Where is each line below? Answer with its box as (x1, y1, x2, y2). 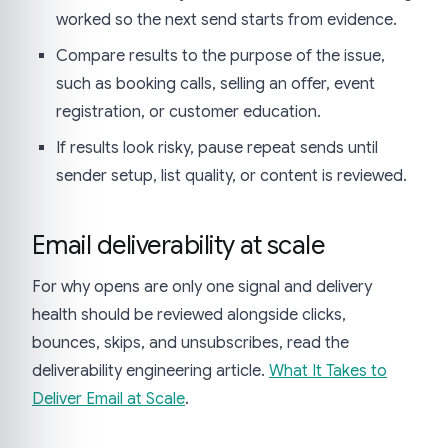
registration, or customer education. (56, 102, 321, 123)
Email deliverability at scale (32, 229, 325, 262)
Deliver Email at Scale (32, 389, 185, 410)
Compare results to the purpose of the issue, (56, 46, 385, 67)
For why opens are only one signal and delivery (32, 277, 372, 298)
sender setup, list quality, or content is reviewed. (56, 166, 407, 187)
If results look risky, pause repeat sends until (56, 138, 378, 159)
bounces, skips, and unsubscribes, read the (32, 333, 349, 354)
